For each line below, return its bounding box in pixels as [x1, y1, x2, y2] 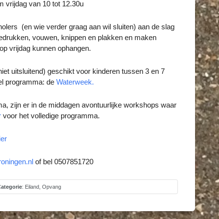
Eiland [24, 184, 39, 190]
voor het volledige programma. [1, 111, 100, 120]
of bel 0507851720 [33, 157, 93, 166]
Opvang [42, 184, 61, 190]
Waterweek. [56, 78, 94, 86]
